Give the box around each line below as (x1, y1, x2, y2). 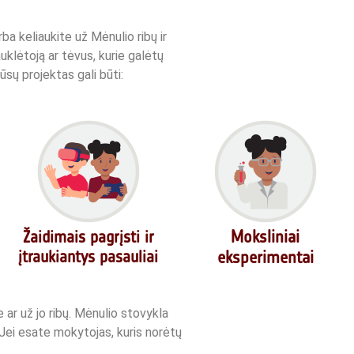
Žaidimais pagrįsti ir (22, 226, 154, 247)
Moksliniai (231, 225, 300, 247)
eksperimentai (217, 246, 314, 268)
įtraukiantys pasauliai (18, 246, 159, 266)
